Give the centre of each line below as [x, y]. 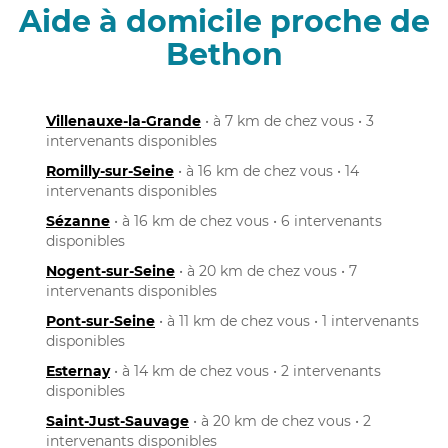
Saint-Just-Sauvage [117, 420]
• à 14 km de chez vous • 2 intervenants [245, 370]
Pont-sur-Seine [100, 320]
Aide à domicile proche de [224, 21]
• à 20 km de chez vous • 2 [280, 420]
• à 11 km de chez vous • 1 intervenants [287, 320]
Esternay [78, 370]
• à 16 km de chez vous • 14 [266, 170]
